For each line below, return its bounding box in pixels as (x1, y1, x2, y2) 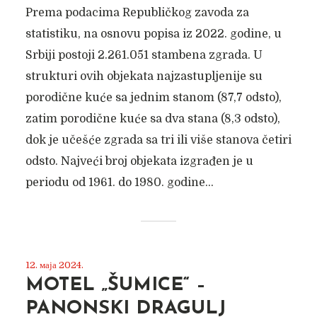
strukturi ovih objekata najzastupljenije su (25, 70, 263, 83)
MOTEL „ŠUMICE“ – (25, 276, 206, 295)
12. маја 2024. (25, 260, 83, 270)
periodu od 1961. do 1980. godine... (25, 176, 214, 189)
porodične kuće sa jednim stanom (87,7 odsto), (25, 91, 282, 104)
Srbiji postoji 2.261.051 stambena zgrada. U (25, 49, 263, 62)
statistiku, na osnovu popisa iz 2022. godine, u (25, 28, 282, 40)
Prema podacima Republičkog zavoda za (25, 6, 249, 19)
